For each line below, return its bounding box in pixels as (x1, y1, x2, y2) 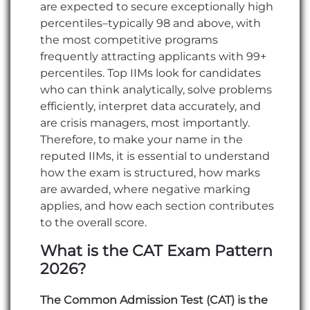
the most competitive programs (40, 33, 218, 47)
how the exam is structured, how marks (40, 166, 260, 180)
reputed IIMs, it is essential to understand (40, 149, 270, 163)
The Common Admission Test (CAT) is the (40, 293, 268, 307)
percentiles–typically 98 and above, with (40, 17, 261, 30)
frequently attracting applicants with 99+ (40, 50, 266, 64)
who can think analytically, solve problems (40, 83, 272, 97)
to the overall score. (40, 216, 147, 230)
